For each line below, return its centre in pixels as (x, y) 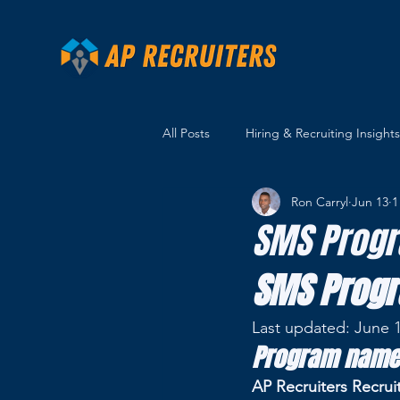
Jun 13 (370, 201)
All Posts (186, 133)
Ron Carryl (320, 201)
